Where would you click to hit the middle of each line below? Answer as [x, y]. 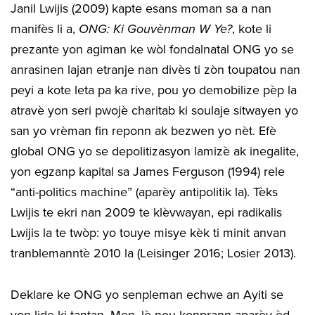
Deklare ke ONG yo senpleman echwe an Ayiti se [147, 294]
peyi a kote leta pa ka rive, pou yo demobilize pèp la [154, 90]
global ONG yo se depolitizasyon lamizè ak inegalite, [155, 151]
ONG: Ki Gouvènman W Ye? [155, 28]
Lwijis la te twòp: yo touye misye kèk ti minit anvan [148, 232]
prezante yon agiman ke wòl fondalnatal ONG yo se [152, 49]
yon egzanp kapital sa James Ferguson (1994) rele [148, 171]
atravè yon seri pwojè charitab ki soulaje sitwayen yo [154, 110]
